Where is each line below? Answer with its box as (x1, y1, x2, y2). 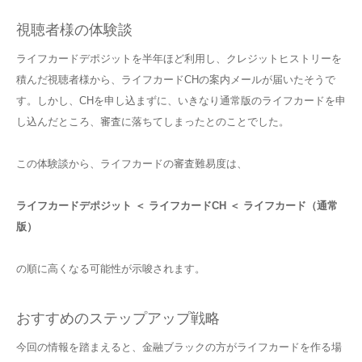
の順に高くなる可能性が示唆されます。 (16, 262, 205, 275)
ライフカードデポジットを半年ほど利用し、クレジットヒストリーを (16, 52, 342, 65)
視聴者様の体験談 (16, 21, 133, 38)
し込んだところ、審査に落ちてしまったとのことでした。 (16, 115, 289, 128)
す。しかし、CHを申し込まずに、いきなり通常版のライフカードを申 (16, 94, 346, 107)
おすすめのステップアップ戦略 (16, 309, 220, 326)
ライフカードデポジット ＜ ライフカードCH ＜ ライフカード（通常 (16, 199, 338, 212)
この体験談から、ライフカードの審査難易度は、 (16, 157, 247, 170)
